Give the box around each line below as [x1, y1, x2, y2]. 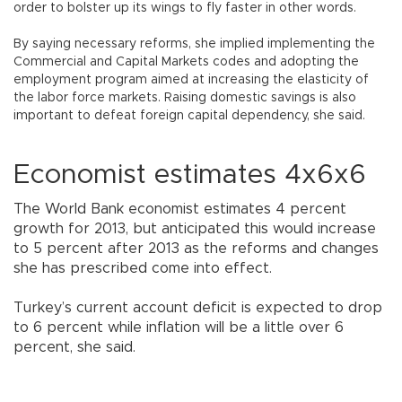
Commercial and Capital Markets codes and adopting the [13, 56, 359, 69]
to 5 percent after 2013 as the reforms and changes [13, 241, 379, 257]
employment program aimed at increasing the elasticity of [13, 74, 369, 87]
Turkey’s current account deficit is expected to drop [13, 301, 382, 316]
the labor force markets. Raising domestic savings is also [13, 92, 356, 105]
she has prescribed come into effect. [13, 261, 272, 276]
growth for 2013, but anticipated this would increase [13, 222, 376, 237]
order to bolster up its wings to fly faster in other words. [13, 2, 356, 15]
